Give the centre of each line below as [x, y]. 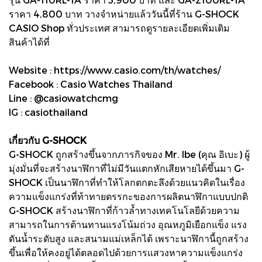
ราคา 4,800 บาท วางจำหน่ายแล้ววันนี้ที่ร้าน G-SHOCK [124, 13]
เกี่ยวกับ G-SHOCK [48, 140]
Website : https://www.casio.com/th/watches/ [115, 70]
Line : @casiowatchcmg [63, 98]
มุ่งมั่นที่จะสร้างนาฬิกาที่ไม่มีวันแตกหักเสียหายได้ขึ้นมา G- [127, 168]
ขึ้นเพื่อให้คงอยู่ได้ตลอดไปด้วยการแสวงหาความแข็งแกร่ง [126, 252]
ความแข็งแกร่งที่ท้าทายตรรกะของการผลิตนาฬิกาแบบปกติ [128, 196]
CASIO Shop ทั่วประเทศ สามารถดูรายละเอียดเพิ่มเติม [119, 27]
